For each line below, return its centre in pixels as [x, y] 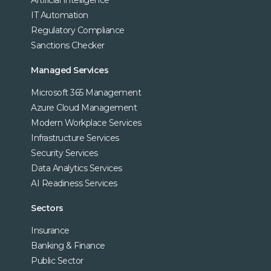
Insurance [50, 230]
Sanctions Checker [68, 45]
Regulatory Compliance [78, 30]
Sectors [47, 208]
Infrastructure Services [75, 138]
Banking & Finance [68, 245]
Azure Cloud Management [84, 107]
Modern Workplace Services [86, 122]
